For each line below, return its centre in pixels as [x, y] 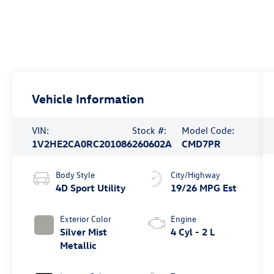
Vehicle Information [88, 98]
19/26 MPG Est [203, 187]
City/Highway [195, 174]
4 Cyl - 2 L [193, 231]
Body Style [76, 174]
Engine [183, 218]
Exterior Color [86, 218]
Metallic [79, 245]
